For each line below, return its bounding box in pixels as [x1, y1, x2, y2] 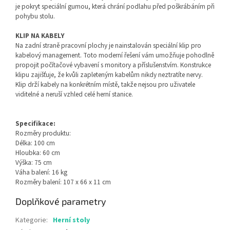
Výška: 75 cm [15, 158, 52, 168]
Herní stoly [53, 215, 90, 226]
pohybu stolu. [15, 11, 55, 22]
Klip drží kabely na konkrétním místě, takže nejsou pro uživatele [15, 80, 195, 90]
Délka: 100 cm [15, 138, 55, 148]
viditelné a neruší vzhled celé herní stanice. [15, 89, 133, 100]
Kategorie [15, 215, 46, 226]
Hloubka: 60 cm [15, 148, 60, 158]
